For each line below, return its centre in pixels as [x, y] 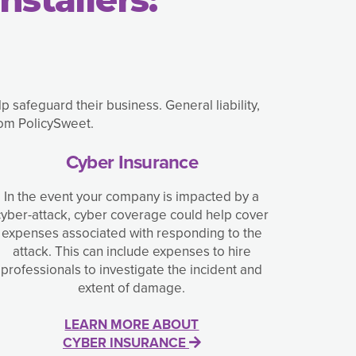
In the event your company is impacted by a [132, 197]
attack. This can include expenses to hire [132, 252]
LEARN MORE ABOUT [132, 325]
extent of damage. [132, 288]
